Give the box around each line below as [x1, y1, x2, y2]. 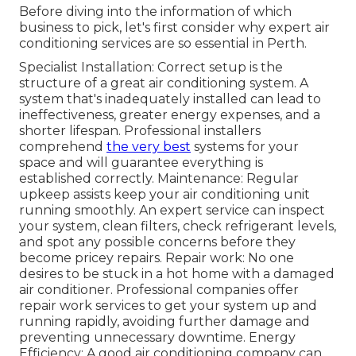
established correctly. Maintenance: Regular [19, 171, 299, 187]
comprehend [19, 139, 106, 155]
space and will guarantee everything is [19, 155, 263, 171]
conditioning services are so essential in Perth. [19, 36, 307, 52]
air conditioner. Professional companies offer [19, 282, 299, 298]
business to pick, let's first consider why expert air [19, 20, 330, 36]
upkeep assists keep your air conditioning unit [19, 187, 310, 203]
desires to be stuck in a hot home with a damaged [19, 266, 335, 282]
